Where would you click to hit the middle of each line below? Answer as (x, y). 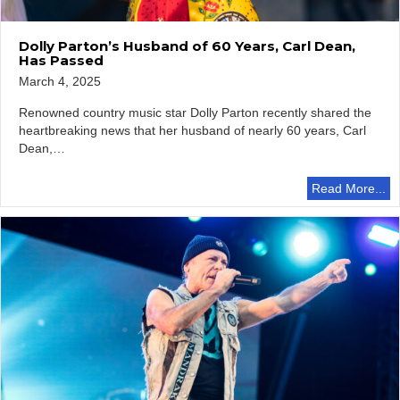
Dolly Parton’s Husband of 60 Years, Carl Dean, (187, 46)
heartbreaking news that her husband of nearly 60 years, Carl (192, 130)
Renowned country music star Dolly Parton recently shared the (195, 112)
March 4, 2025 (60, 81)
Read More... (349, 189)
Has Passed (61, 60)
